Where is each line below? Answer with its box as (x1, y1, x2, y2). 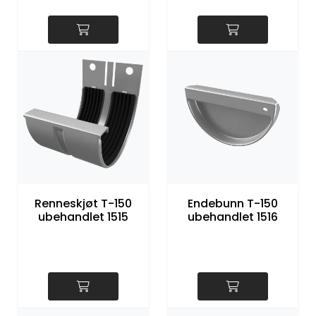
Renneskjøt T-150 (35, 195, 132, 212)
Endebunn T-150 (188, 195, 278, 212)
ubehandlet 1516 (188, 209, 278, 226)
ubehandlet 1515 (38, 209, 128, 226)
